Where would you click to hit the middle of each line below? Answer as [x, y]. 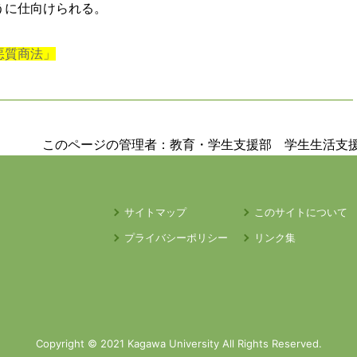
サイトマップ [156, 212]
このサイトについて [300, 212]
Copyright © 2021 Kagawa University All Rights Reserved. [178, 343]
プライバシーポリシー [177, 237]
